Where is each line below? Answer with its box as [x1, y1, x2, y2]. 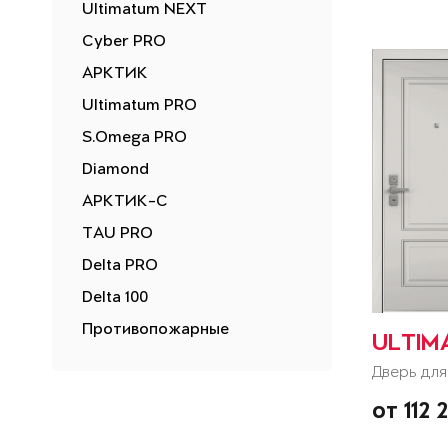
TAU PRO [82, 225, 153, 243]
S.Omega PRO [82, 129, 187, 147]
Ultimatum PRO [82, 97, 197, 115]
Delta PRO [82, 257, 158, 275]
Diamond [82, 161, 149, 179]
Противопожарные [82, 321, 229, 339]
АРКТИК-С [82, 193, 168, 211]
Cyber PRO [82, 33, 166, 51]
